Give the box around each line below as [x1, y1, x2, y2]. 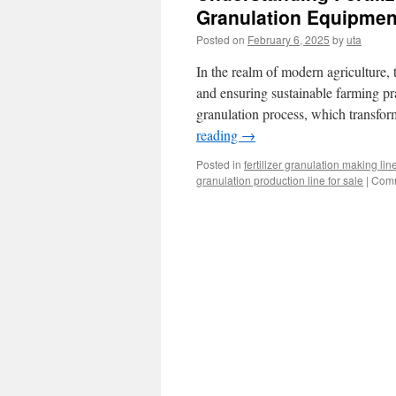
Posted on [196, 32, 245, 47]
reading [196, 126, 241, 144]
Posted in [196, 156, 241, 171]
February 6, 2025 [247, 32, 330, 47]
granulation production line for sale [196, 172, 363, 187]
